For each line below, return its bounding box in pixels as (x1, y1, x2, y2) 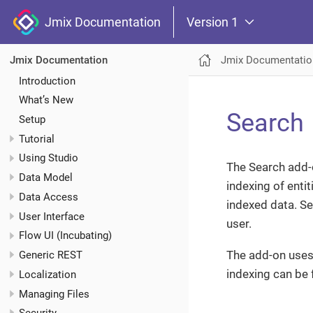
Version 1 (187, 14, 238, 29)
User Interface (19, 210, 85, 223)
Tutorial (19, 132, 54, 145)
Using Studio (19, 152, 78, 165)
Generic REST (19, 249, 82, 262)
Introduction (19, 74, 75, 87)
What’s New (19, 94, 73, 107)
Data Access (19, 190, 78, 203)
